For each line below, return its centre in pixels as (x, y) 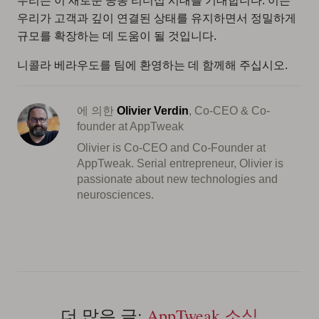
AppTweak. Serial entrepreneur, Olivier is (180, 164)
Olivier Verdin (153, 111)
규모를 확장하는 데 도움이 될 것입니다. (117, 36)
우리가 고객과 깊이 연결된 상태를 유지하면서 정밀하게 (157, 19)
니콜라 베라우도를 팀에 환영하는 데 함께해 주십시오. (152, 66)
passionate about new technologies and (177, 179)
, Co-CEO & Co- (229, 111)
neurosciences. (115, 195)
